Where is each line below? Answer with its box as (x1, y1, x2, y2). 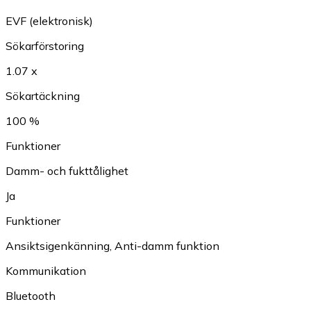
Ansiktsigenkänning (6, 239, 110, 253)
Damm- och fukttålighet (6, 164, 128, 178)
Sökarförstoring (6, 39, 84, 53)
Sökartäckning (6, 89, 80, 103)
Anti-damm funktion (115, 239, 219, 253)
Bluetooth (6, 289, 56, 303)
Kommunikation (6, 264, 86, 278)
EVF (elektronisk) (6, 14, 93, 28)
